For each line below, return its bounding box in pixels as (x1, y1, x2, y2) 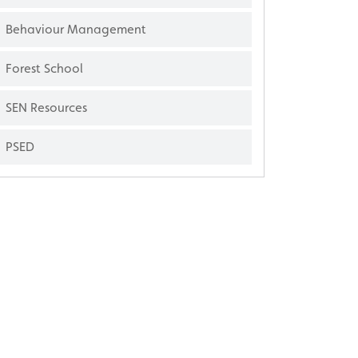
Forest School (6, 60, 83, 76)
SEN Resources (6, 99, 87, 115)
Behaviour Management (6, 21, 146, 37)
